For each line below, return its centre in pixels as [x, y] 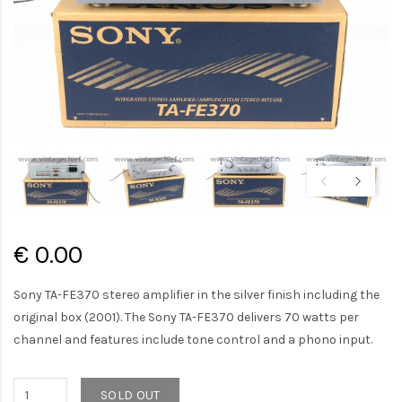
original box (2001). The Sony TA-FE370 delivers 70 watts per [186, 317]
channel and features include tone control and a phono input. [193, 339]
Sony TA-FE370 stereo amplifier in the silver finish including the [197, 294]
